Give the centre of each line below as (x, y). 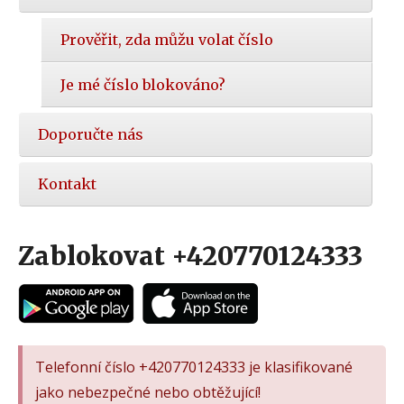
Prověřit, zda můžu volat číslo (167, 40)
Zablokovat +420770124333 (190, 257)
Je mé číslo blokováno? (143, 85)
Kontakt (67, 184)
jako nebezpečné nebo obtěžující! (148, 392)
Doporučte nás (91, 135)
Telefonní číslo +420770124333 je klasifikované (194, 367)
